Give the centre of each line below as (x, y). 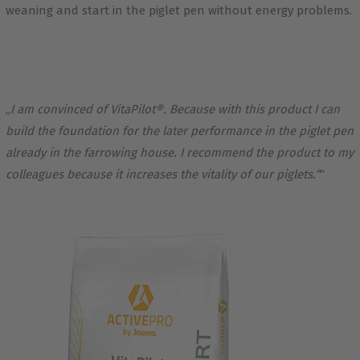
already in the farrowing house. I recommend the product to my (179, 152)
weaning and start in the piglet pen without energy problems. (178, 10)
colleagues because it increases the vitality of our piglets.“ (162, 174)
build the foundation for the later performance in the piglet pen (179, 131)
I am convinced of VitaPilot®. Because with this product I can (175, 109)
